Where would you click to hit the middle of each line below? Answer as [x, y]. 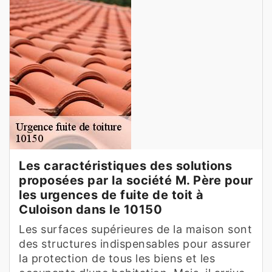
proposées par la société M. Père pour [136, 180]
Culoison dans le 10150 [90, 209]
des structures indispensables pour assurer [135, 243]
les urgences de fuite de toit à [111, 195]
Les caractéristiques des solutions [125, 165]
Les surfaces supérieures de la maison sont [135, 229]
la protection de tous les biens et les [117, 258]
